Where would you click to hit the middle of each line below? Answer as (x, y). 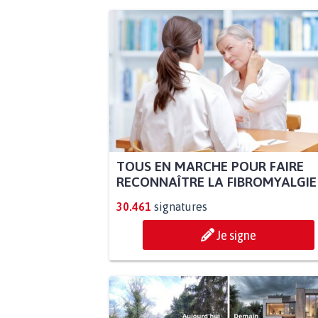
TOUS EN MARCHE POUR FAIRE (210, 166)
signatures (180, 206)
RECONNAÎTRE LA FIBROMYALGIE (216, 181)
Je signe (236, 235)
